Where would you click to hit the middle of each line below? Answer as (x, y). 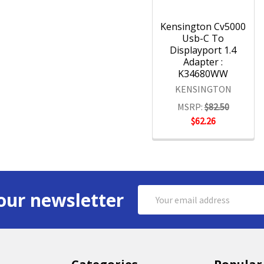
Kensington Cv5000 (203, 27)
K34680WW (203, 74)
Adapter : (203, 62)
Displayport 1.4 (203, 50)
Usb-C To (203, 39)
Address (154, 207)
